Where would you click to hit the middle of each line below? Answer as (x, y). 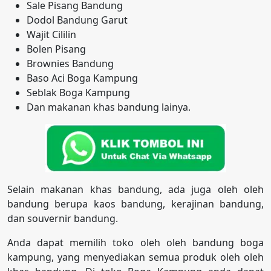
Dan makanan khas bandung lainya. (109, 107)
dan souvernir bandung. (63, 218)
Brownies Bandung (70, 63)
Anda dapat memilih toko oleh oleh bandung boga (135, 242)
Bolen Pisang (56, 49)
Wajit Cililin (51, 34)
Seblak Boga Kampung (78, 92)
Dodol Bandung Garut (77, 20)
